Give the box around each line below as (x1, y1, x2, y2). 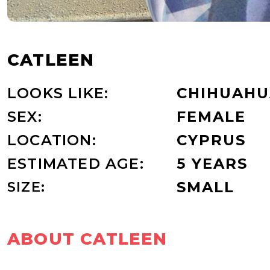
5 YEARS (177, 154, 248, 172)
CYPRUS (177, 131, 246, 149)
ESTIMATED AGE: (7, 154, 144, 172)
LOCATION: (7, 131, 96, 149)
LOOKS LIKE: (7, 84, 109, 102)
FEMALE (177, 107, 246, 125)
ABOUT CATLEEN (7, 228, 168, 249)
